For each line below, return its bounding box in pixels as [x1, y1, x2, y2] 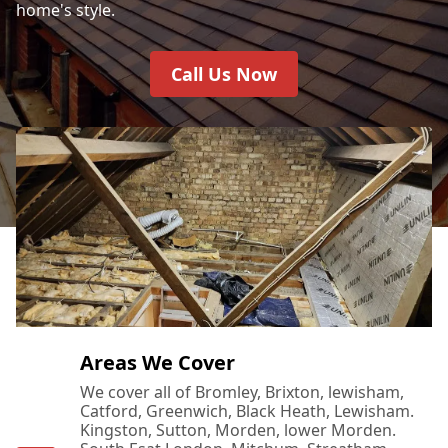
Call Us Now [171, 61, 277, 86]
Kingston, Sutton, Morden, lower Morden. [80, 418, 396, 441]
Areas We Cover [80, 348, 235, 376]
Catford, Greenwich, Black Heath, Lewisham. [80, 399, 414, 422]
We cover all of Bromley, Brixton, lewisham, [80, 380, 404, 403]
